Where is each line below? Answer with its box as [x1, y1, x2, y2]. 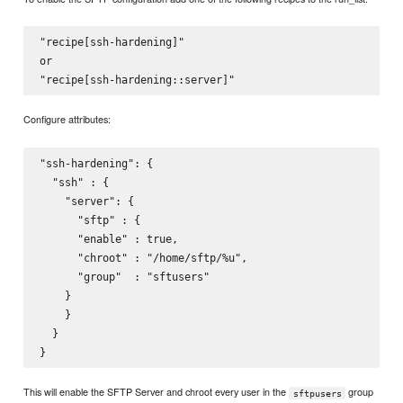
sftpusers [292, 388, 342, 399]
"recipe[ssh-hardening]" [39, 34, 184, 49]
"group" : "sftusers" [39, 269, 210, 283]
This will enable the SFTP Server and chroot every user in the [23, 384, 290, 399]
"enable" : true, [39, 231, 178, 246]
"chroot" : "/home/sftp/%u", [39, 250, 247, 264]
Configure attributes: [23, 112, 112, 127]
